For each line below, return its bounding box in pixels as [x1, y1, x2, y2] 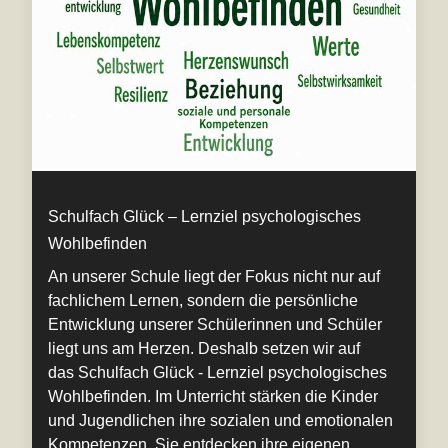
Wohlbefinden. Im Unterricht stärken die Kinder [48, 388, 378, 406]
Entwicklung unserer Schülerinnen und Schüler [48, 316, 382, 334]
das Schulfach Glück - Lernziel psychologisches [48, 364, 387, 382]
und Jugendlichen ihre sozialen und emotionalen [48, 412, 393, 430]
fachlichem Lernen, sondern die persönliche [48, 292, 358, 310]
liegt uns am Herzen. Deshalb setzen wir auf [48, 340, 360, 358]
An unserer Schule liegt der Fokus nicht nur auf [48, 268, 380, 286]
